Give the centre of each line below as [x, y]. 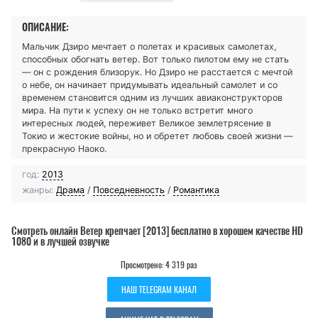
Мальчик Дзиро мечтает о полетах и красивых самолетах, [149, 46]
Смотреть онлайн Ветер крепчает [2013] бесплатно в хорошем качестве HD [157, 231]
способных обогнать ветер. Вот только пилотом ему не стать [155, 59]
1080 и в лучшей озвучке [60, 241]
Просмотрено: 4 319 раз [159, 264]
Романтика [196, 190]
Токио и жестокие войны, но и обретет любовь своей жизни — [157, 136]
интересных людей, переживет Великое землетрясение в [147, 123]
